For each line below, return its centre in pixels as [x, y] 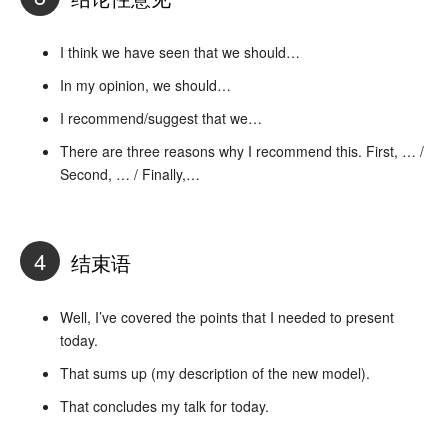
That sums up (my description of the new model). [215, 372]
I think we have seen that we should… [180, 51]
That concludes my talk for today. [164, 405]
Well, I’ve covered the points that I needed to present [227, 316]
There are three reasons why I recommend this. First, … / [242, 150]
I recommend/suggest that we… [161, 117]
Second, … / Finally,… [130, 173]
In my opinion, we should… [145, 84]
